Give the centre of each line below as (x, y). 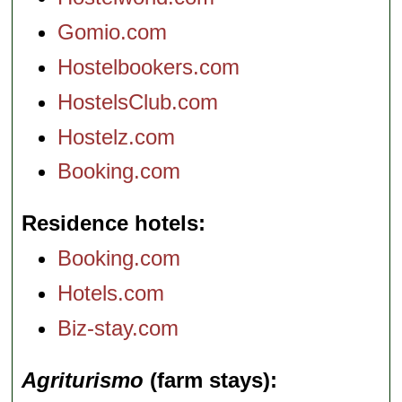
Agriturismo (83, 380)
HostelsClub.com (138, 101)
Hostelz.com (117, 136)
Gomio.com (113, 32)
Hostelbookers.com (149, 66)
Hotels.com (111, 293)
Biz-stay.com (118, 328)
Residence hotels (110, 223)
